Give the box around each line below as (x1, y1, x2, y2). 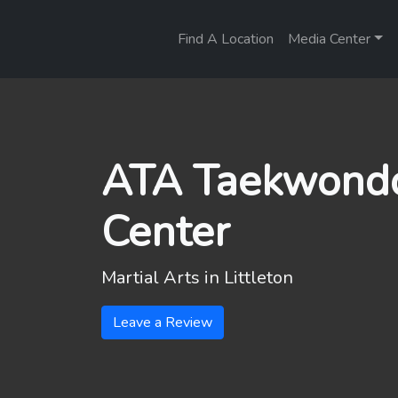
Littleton (224, 266, 293, 290)
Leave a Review (113, 313, 212, 332)
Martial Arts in (101, 266, 224, 290)
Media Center (288, 29, 371, 49)
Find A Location (178, 29, 275, 49)
